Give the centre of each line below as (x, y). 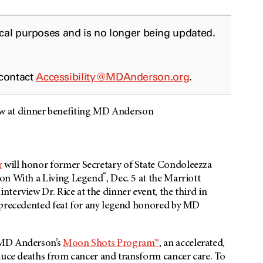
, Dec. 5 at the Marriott (154, 179)
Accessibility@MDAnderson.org (113, 77)
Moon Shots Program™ (111, 244)
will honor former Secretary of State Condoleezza (107, 166)
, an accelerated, (192, 244)
